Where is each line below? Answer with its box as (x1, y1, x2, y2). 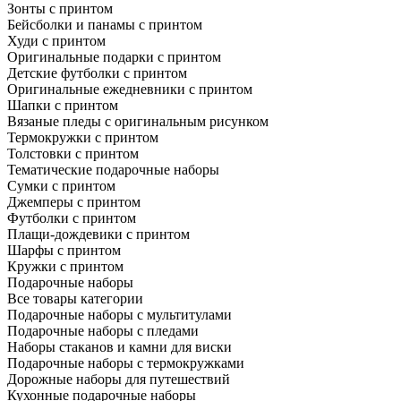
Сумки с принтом (7, 177, 115, 193)
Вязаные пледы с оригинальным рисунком (7, 113, 269, 129)
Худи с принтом (7, 32, 106, 48)
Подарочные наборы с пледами (7, 322, 199, 338)
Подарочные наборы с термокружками (7, 354, 244, 371)
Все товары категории (7, 290, 143, 306)
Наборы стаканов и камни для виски (7, 338, 232, 354)
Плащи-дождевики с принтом (7, 226, 190, 242)
